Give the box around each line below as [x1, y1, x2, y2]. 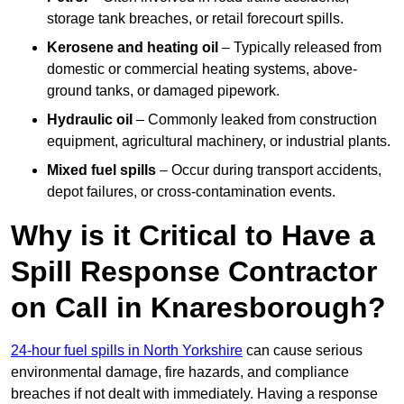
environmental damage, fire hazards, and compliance [11, 364, 349, 381]
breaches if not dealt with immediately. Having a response [11, 386, 378, 402]
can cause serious [243, 343, 363, 359]
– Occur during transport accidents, [156, 162, 381, 179]
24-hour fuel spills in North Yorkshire [11, 343, 243, 359]
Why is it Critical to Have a [11, 219, 375, 252]
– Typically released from [218, 40, 381, 56]
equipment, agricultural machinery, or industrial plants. [47, 133, 390, 150]
